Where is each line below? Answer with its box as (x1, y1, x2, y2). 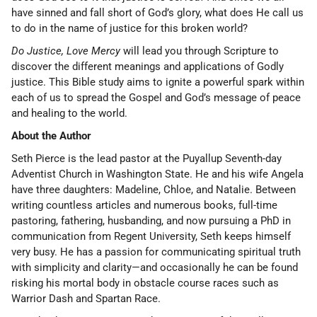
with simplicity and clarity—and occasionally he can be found (11, 261, 298, 274)
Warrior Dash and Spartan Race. (11, 292, 161, 305)
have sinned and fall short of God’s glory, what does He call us (11, 6, 304, 19)
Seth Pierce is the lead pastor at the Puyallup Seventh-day (11, 152, 282, 165)
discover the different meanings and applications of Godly (11, 60, 284, 73)
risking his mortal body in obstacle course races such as (11, 277, 279, 289)
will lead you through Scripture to (120, 45, 279, 57)
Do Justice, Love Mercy (11, 45, 120, 57)
